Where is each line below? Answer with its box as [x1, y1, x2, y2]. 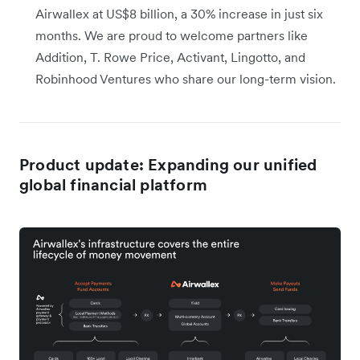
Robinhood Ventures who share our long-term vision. [35, 70, 336, 87]
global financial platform [19, 174, 207, 195]
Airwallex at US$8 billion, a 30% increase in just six [35, 5, 323, 22]
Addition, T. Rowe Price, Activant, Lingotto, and [35, 48, 305, 65]
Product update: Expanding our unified [19, 153, 317, 175]
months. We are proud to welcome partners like [35, 27, 308, 43]
